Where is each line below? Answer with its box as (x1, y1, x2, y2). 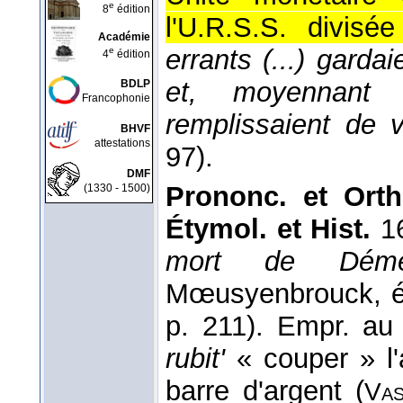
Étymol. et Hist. (166, 213, 372, 246)
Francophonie (82, 92, 150, 104)
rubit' (166, 343, 225, 375)
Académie (98, 31, 150, 43)
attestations (94, 137, 150, 149)
